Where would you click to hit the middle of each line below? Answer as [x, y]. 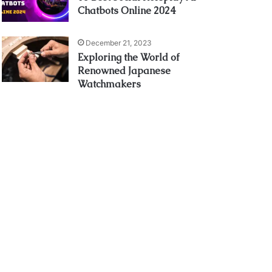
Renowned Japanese [124, 70]
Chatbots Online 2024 [127, 10]
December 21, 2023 [119, 42]
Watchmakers [110, 84]
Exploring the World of [129, 57]
